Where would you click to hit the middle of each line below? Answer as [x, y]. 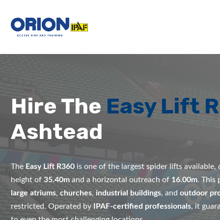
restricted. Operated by [52, 206]
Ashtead [57, 132]
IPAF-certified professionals [142, 206]
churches [76, 193]
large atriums [33, 193]
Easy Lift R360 [50, 166]
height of [27, 180]
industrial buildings [128, 193]
